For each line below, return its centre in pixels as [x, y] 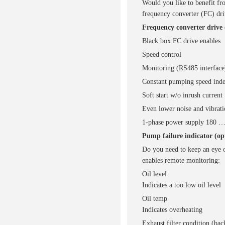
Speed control [161, 54]
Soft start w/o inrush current [182, 95]
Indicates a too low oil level [181, 185]
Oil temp [154, 199]
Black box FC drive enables [181, 41]
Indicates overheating [172, 210]
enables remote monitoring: [181, 160]
